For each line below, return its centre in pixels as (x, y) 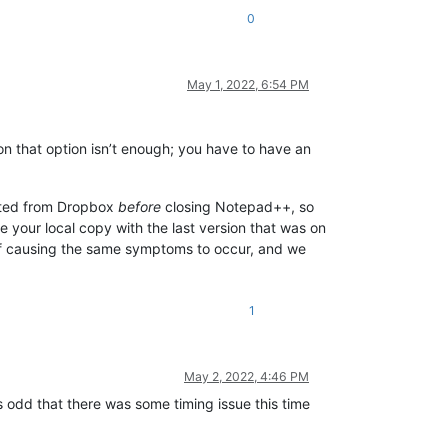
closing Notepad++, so (237, 206)
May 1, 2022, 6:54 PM (248, 84)
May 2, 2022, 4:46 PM (246, 376)
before (139, 206)
